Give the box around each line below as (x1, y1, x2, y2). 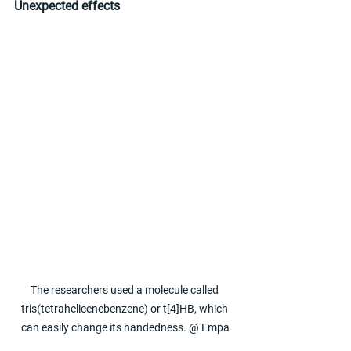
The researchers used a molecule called (30, 284, 221, 297)
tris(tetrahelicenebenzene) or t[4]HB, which (20, 302, 230, 316)
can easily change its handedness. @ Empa (21, 321, 230, 335)
